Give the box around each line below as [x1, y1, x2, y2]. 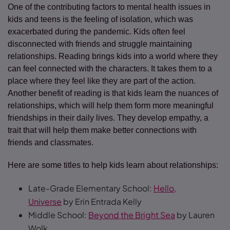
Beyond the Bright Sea [88, 209, 175, 220]
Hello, [154, 183, 176, 194]
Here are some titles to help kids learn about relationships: [8, 161, 222, 169]
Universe [28, 196, 62, 207]
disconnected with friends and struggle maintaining [8, 40, 192, 48]
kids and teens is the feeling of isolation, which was [8, 15, 193, 24]
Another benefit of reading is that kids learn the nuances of [8, 89, 218, 98]
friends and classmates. [8, 138, 95, 147]
